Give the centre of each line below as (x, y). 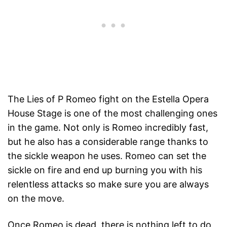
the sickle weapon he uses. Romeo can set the (107, 156)
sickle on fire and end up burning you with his (105, 170)
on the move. (36, 198)
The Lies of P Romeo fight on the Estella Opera (108, 99)
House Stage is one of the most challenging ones (112, 113)
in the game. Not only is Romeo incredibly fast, (108, 127)
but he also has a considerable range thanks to (108, 142)
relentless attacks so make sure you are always (108, 184)
